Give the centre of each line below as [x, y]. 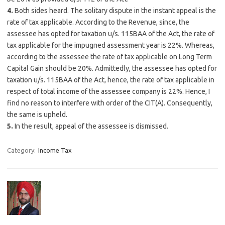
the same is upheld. [37, 115]
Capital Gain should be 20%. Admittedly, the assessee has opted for [112, 68]
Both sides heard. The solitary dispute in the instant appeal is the [115, 11]
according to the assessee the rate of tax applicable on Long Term [109, 57]
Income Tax [55, 150]
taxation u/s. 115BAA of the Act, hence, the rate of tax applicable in [111, 80]
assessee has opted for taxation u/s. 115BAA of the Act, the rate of [111, 34]
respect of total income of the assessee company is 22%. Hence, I [108, 91]
